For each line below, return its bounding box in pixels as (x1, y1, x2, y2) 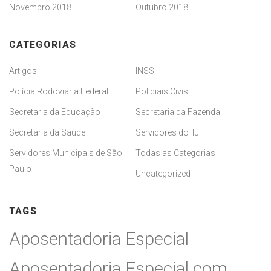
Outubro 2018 (135, 2, 188, 12)
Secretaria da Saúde (9, 127, 85, 137)
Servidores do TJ (135, 127, 199, 137)
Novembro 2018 (9, 2, 71, 12)
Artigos (9, 65, 37, 76)
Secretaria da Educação (9, 106, 100, 117)
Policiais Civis (135, 86, 188, 96)
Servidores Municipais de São (9, 148, 122, 158)
